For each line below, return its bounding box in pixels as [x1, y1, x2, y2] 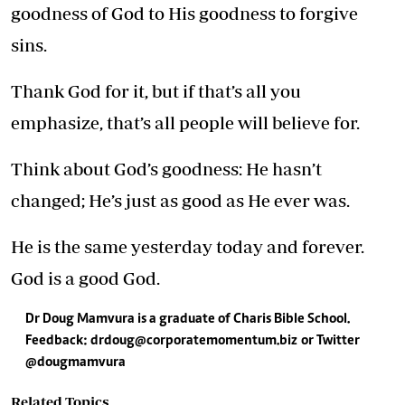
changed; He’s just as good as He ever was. [11, 189, 350, 211]
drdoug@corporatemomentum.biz [90, 333, 297, 348]
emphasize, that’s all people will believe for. [11, 111, 360, 133]
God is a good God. [11, 267, 160, 288]
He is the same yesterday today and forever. [11, 235, 364, 257]
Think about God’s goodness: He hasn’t [11, 157, 322, 179]
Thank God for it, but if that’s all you [11, 80, 301, 101]
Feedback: [25, 333, 90, 348]
